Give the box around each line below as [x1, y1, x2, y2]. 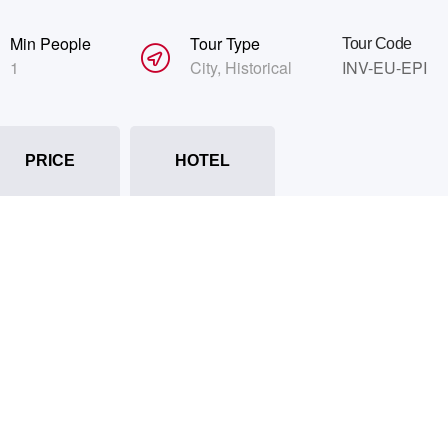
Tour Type [190, 31, 260, 55]
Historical [225, 55, 292, 79]
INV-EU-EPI [342, 55, 427, 79]
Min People [10, 31, 91, 55]
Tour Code [342, 34, 412, 52]
